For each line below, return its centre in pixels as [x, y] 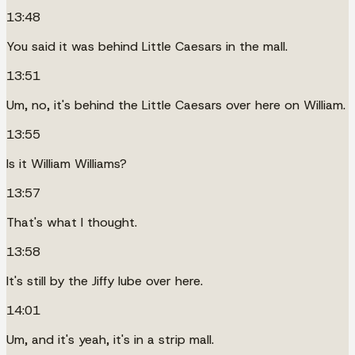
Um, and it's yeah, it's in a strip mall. [110, 339]
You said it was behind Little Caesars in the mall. [147, 46]
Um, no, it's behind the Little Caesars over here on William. [176, 105]
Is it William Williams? [67, 163]
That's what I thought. [72, 222]
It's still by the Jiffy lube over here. [105, 281]
